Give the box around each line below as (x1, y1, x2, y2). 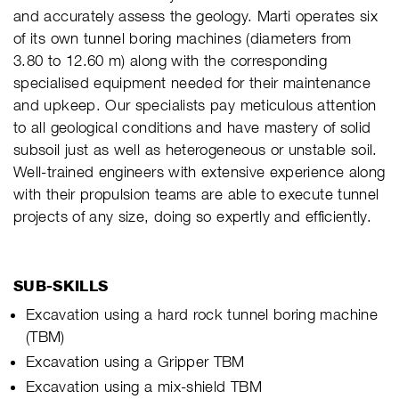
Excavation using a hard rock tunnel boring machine (26, 305, 378, 323)
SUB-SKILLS (13, 276, 109, 295)
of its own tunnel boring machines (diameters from (13, 28, 352, 47)
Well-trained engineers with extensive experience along (13, 162, 386, 181)
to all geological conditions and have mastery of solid (13, 118, 371, 136)
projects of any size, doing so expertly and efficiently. (13, 207, 372, 225)
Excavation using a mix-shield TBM (26, 377, 262, 395)
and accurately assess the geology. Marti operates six (13, 6, 379, 25)
